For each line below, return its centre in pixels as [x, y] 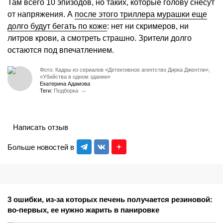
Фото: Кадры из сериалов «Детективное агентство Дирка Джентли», [125, 70]
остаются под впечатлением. [61, 50]
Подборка [66, 91]
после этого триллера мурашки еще [141, 14]
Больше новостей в [41, 147]
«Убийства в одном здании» [75, 77]
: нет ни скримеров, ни [148, 26]
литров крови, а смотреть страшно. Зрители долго [100, 38]
